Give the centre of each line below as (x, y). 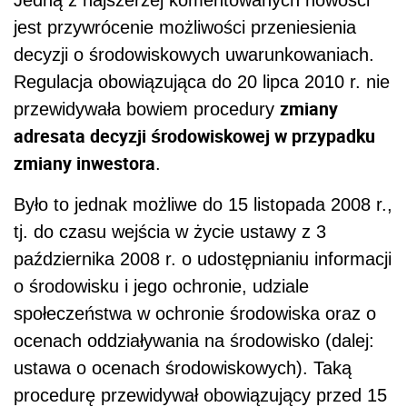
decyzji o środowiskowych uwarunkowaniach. (194, 55)
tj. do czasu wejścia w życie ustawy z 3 (170, 232)
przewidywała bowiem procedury (147, 109)
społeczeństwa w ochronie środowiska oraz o (195, 314)
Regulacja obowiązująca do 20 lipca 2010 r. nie (202, 82)
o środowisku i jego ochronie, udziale (161, 287)
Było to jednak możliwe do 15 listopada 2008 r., (203, 205)
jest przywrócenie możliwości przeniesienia (185, 28)
